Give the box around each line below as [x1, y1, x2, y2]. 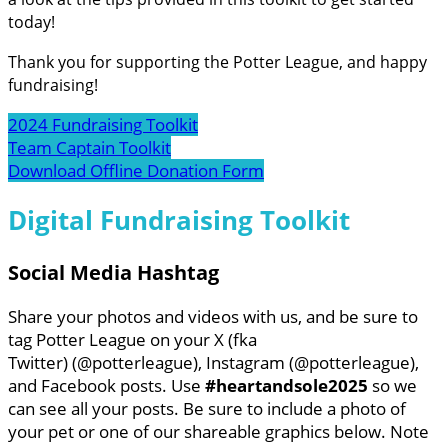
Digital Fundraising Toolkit [8, 203, 350, 238]
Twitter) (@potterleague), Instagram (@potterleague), [8, 351, 419, 375]
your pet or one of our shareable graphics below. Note [8, 420, 429, 444]
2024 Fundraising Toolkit [8, 113, 198, 137]
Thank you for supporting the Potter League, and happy [8, 51, 427, 74]
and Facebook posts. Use [8, 374, 205, 398]
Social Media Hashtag [8, 258, 219, 286]
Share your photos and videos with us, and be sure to [8, 305, 418, 329]
